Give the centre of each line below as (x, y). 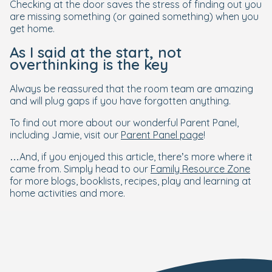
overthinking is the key (89, 65)
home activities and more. (67, 193)
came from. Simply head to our (80, 169)
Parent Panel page (162, 135)
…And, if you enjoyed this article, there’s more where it (131, 157)
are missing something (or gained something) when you (134, 16)
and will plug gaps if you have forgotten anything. (120, 101)
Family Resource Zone (200, 169)
